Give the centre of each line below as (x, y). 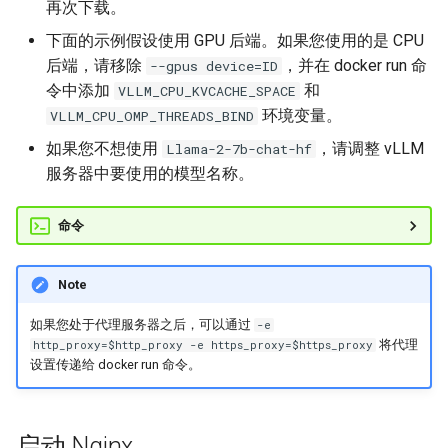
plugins (283, 58)
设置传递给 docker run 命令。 (115, 365)
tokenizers (295, 303)
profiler (283, 107)
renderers (292, 254)
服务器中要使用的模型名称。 (150, 173)
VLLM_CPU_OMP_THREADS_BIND (152, 116)
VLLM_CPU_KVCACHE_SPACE (207, 91)
